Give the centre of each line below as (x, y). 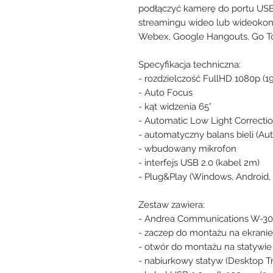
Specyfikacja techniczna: (190, 64)
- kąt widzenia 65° (175, 106)
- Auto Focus (165, 92)
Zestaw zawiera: (172, 204)
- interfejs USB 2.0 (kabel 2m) (199, 162)
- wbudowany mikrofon (187, 148)
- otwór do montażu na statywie (205, 246)
